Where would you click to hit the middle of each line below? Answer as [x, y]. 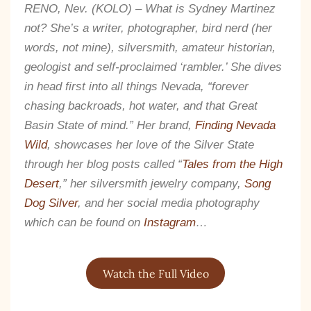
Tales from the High [232, 164]
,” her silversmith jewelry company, [152, 183]
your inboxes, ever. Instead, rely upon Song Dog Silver [153, 301]
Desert [42, 183]
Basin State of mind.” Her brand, [110, 125]
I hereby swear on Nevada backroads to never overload [154, 288]
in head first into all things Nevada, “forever [136, 86]
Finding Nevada [235, 125]
